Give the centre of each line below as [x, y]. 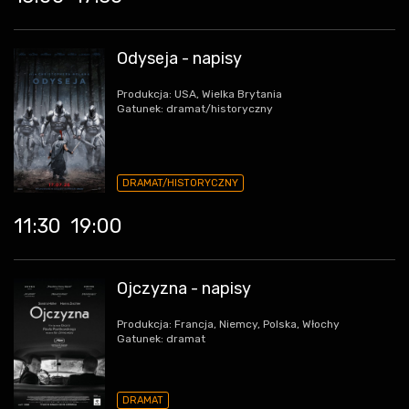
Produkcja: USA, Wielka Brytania [199, 94]
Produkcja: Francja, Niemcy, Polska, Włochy [228, 325]
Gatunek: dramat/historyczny [195, 108]
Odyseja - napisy [179, 58]
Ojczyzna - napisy [184, 289]
